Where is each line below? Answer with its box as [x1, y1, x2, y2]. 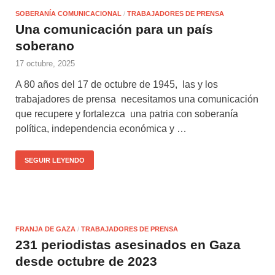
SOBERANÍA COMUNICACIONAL [15, 9, 122, 17]
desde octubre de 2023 [15, 254, 157, 268]
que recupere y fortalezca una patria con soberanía [15, 108, 238, 119]
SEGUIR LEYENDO [25, 156, 85, 164]
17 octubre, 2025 [15, 58, 75, 68]
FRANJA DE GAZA [15, 225, 76, 233]
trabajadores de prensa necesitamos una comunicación [15, 93, 258, 104]
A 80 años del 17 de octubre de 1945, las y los [15, 79, 218, 90]
